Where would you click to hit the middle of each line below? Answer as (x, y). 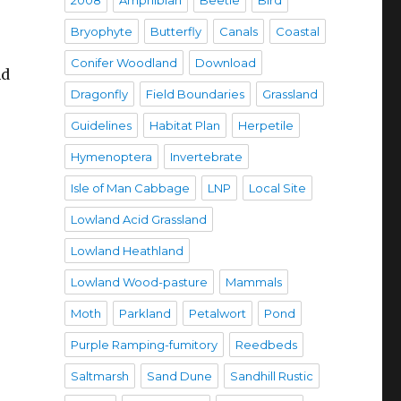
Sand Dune (179, 376)
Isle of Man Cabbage (130, 188)
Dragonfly (99, 94)
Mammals (253, 282)
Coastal (297, 31)
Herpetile (265, 125)
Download (225, 63)
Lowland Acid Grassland (138, 219)
